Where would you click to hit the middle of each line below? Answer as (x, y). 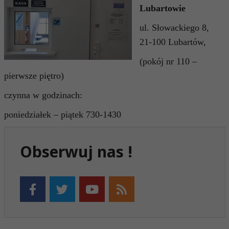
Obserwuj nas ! (76, 152)
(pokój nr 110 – (168, 61)
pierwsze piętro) (34, 76)
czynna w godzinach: (43, 95)
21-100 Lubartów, (173, 42)
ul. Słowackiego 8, (174, 28)
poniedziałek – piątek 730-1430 (62, 114)
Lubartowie (162, 8)
